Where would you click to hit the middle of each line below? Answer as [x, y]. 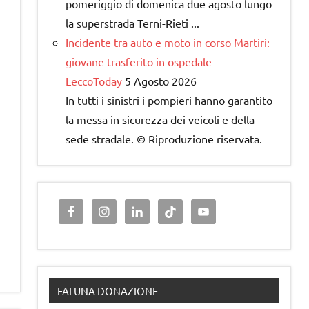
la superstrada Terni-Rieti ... [132, 23]
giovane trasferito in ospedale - [142, 62]
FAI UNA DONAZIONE [108, 291]
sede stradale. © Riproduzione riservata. [164, 139]
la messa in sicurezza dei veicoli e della [160, 120]
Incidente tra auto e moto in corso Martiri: [168, 42]
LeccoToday [94, 81]
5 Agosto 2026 [161, 81]
